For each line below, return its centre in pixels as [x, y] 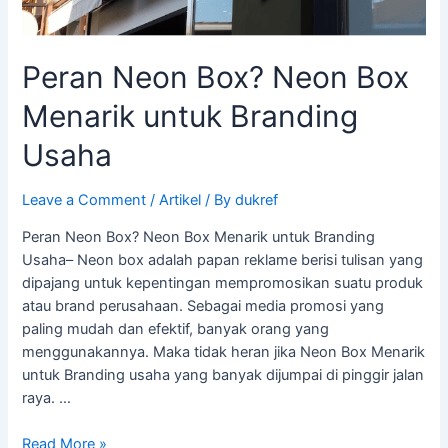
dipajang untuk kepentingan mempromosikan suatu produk [223, 282]
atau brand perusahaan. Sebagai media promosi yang [203, 305]
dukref [257, 200]
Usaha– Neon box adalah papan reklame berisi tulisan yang [223, 259]
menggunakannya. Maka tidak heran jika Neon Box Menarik [224, 351]
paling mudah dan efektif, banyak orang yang [176, 328]
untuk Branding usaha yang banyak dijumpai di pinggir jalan [223, 374]
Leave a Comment [84, 200]
